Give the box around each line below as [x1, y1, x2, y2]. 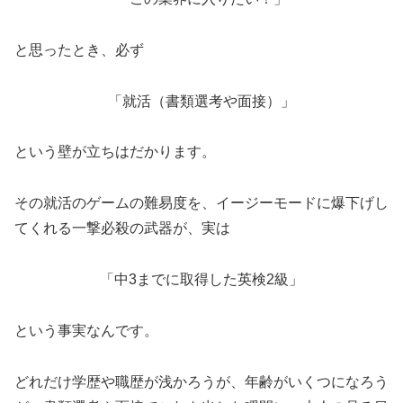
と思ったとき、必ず [14, 41, 144, 58]
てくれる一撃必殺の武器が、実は [14, 220, 230, 237]
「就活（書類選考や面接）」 [108, 93, 295, 109]
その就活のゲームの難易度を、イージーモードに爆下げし [14, 195, 389, 211]
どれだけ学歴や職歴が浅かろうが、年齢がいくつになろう [14, 373, 389, 390]
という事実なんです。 [14, 322, 158, 338]
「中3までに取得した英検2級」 [100, 272, 303, 288]
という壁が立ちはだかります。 [14, 144, 216, 160]
